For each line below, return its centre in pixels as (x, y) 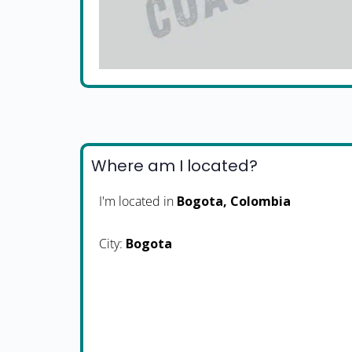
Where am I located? (174, 165)
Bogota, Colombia (234, 201)
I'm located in (138, 201)
